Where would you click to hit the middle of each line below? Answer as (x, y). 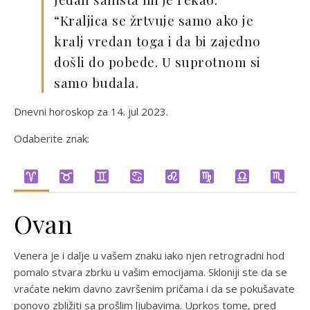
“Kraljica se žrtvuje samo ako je (154, 20)
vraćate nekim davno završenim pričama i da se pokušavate (154, 289)
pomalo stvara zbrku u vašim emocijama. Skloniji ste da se (151, 272)
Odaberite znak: (52, 138)
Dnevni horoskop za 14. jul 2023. (91, 111)
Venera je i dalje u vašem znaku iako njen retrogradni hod (149, 255)
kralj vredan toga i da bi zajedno (157, 41)
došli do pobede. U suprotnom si (157, 62)
